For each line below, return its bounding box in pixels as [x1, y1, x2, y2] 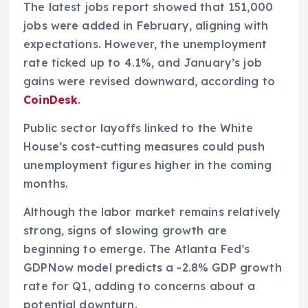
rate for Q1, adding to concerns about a [23, 278, 256, 293]
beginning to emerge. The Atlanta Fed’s [23, 241, 250, 256]
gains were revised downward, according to [23, 74, 275, 88]
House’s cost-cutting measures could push [23, 139, 265, 153]
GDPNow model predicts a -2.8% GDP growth [23, 260, 282, 274]
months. [23, 176, 69, 190]
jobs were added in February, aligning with [23, 18, 268, 32]
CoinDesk [23, 92, 78, 107]
